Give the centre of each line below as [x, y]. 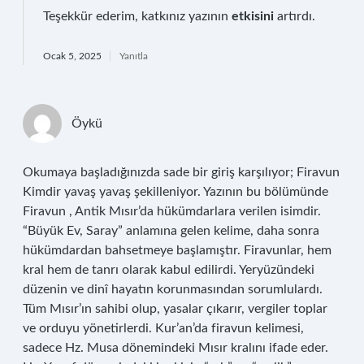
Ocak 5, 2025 [72, 56]
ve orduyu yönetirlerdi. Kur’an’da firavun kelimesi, [163, 328]
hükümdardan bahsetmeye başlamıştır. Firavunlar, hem [177, 250]
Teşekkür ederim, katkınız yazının [137, 16]
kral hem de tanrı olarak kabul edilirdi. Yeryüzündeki [169, 270]
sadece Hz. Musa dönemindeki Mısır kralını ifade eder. [175, 348]
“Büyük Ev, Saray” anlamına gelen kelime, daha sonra [171, 231]
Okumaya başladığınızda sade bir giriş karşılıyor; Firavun [181, 172]
